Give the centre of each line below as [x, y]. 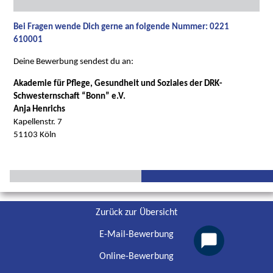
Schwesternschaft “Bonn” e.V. [70, 96]
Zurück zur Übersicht [136, 213]
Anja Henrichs [40, 109]
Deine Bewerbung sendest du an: [74, 62]
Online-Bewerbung [136, 257]
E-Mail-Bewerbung [136, 235]
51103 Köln [35, 135]
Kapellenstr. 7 [38, 122]
